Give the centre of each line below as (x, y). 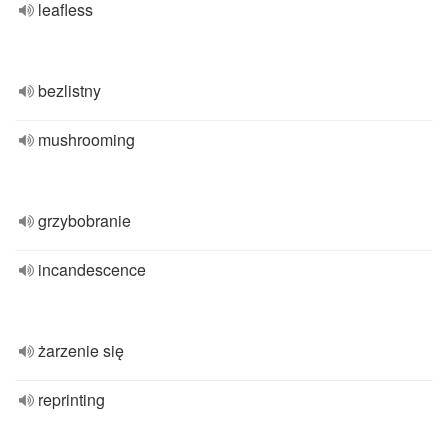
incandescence (92, 269)
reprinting (71, 399)
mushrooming (86, 139)
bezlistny (69, 90)
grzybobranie (84, 220)
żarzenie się (81, 350)
